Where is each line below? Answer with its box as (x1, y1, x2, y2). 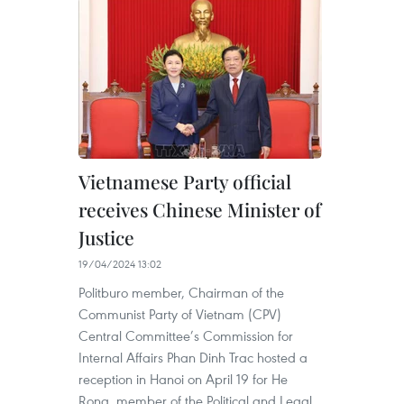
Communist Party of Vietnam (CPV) (78, 305, 281, 324)
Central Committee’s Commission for (78, 326, 293, 345)
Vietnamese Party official (78, 169, 291, 195)
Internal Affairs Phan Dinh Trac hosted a (78, 348, 308, 367)
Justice (78, 225, 134, 251)
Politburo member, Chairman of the (78, 283, 284, 302)
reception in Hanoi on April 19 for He (78, 370, 288, 389)
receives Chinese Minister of (78, 197, 321, 223)
